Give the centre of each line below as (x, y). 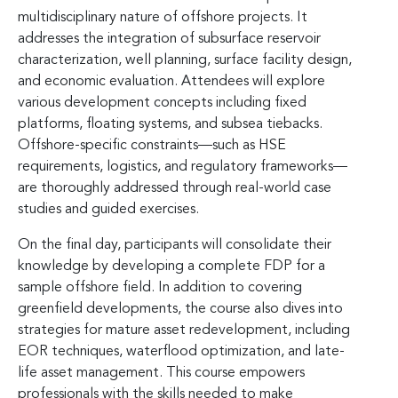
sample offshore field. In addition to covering (160, 287)
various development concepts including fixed (162, 103)
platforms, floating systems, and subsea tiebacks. (170, 124)
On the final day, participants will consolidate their (175, 245)
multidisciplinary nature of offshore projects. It (163, 17)
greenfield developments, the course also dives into (180, 309)
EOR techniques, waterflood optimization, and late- (181, 351)
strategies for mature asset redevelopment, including (184, 330)
